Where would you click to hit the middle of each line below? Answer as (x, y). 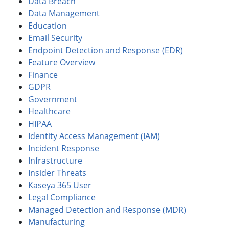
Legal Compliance (62, 198)
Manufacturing (56, 222)
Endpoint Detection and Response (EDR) (106, 50)
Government (53, 99)
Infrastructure (55, 161)
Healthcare (49, 112)
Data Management (64, 14)
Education (48, 26)
